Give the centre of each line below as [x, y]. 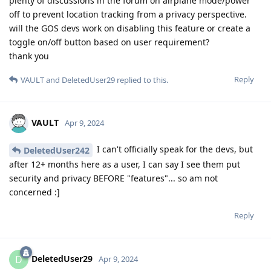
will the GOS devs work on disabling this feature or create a [130, 28]
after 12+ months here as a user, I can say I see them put [125, 165]
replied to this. [142, 80]
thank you [29, 56]
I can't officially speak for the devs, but [174, 149]
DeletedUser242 [57, 151]
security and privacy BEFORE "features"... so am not [113, 178]
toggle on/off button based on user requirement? [109, 42]
